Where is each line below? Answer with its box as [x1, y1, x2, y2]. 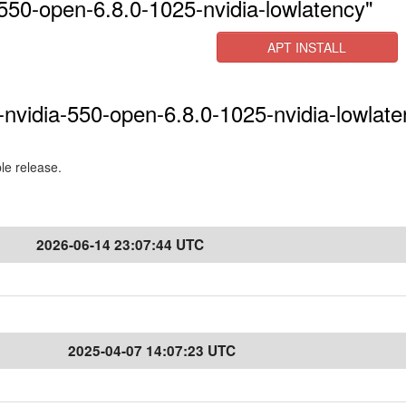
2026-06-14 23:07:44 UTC [36, 235, 204, 255]
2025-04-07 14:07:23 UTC [68, 341, 236, 361]
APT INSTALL [267, 38, 347, 56]
